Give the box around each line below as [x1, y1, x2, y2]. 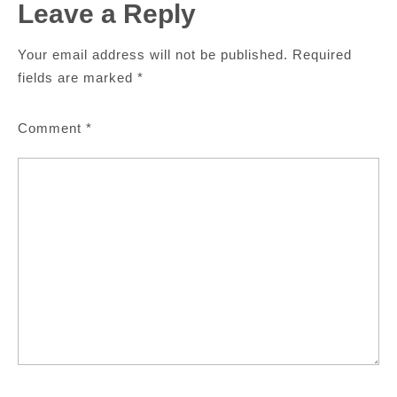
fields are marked [18, 70, 137, 85]
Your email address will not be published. [18, 47, 288, 62]
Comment [18, 121, 86, 136]
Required [292, 47, 352, 62]
